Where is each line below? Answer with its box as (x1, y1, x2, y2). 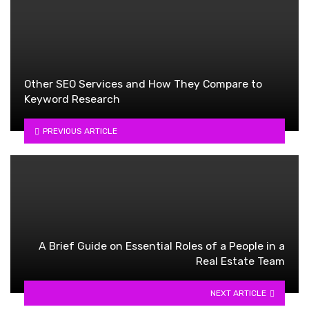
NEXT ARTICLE (210, 288, 267, 298)
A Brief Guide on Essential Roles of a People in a (39, 239, 285, 252)
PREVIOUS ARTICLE (42, 126, 117, 136)
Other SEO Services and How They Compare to (24, 77, 262, 90)
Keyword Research (24, 92, 120, 106)
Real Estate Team (196, 254, 285, 268)
